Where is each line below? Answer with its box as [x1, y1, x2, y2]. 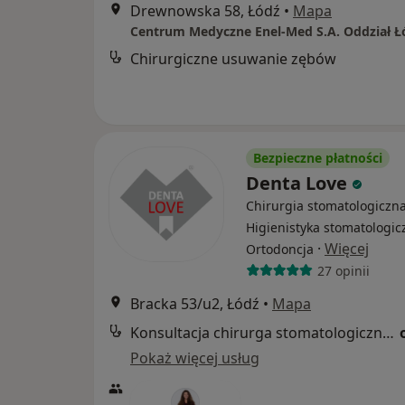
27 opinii [316, 261, 370, 279]
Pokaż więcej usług [130, 348, 259, 369]
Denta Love [246, 171, 352, 196]
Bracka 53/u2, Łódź [130, 294, 259, 315]
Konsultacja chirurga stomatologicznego [382, 323, 394, 344]
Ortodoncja [246, 240, 314, 259]
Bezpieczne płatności [253, 149, 382, 167]
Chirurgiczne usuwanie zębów [130, 49, 336, 70]
